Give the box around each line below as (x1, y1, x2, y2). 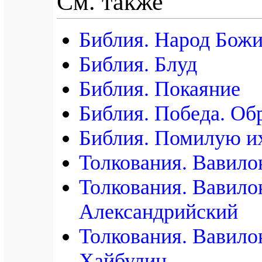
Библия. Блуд (79, 52, 197, 76)
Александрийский (79, 199, 238, 223)
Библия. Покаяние (79, 77, 240, 101)
